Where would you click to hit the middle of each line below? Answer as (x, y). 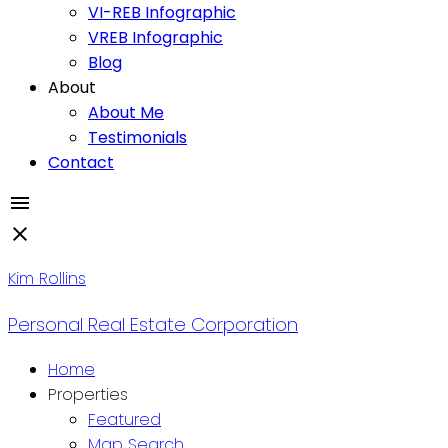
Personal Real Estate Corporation (153, 324)
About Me (126, 112)
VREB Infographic (155, 37)
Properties (88, 395)
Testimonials (137, 137)
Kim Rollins (47, 278)
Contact (81, 162)
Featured (124, 420)
